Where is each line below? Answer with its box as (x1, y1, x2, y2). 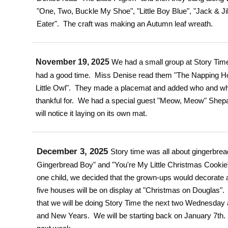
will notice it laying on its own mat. (36, 109, 148, 118)
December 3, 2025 (36, 146, 110, 156)
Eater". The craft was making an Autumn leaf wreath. (36, 19, 213, 28)
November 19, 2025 (36, 58, 112, 66)
